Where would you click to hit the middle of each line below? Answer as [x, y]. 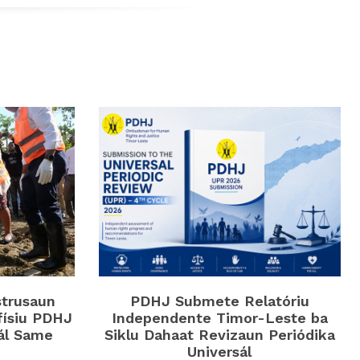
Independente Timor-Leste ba [219, 318]
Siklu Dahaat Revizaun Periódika [219, 335]
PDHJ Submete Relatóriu [219, 301]
